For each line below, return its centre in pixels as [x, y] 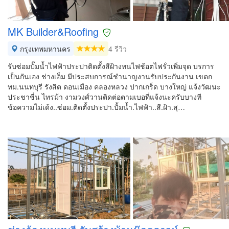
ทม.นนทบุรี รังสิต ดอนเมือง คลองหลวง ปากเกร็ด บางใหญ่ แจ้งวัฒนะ [114, 86]
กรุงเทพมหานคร [44, 49]
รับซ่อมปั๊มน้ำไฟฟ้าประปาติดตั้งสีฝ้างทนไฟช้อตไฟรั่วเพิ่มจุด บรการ [111, 66]
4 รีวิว [118, 49]
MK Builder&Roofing [53, 31]
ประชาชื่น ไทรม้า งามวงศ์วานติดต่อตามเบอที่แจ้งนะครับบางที [105, 97]
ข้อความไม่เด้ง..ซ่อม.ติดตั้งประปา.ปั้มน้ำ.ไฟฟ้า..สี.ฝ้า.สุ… [96, 107]
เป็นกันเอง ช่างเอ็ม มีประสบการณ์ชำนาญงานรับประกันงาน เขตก [110, 76]
